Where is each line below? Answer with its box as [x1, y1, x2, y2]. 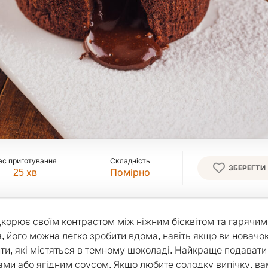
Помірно [110, 167, 151, 178]
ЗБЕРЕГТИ [229, 163, 266, 172]
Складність [110, 156, 151, 165]
